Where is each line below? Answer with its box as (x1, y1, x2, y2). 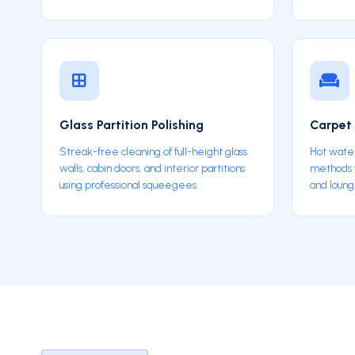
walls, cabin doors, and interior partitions (59, 162, 245, 174)
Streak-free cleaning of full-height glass (59, 145, 247, 158)
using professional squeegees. (59, 178, 198, 191)
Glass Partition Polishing (59, 117, 204, 132)
